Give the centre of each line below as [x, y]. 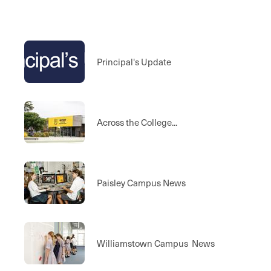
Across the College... [137, 122]
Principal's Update [134, 62]
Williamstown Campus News [156, 243]
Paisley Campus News [141, 183]
